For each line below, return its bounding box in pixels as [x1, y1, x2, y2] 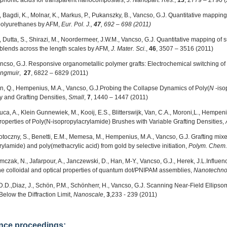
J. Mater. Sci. [111, 45, 146, 52]
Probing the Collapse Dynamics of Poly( [100, 85, 209, 92]
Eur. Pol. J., [61, 21, 94, 28]
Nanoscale [73, 191, 103, 198]
